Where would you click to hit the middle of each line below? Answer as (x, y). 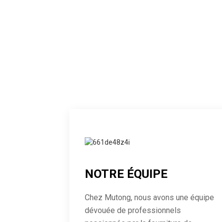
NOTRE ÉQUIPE (126, 174)
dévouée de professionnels (133, 211)
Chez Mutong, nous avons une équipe (149, 198)
